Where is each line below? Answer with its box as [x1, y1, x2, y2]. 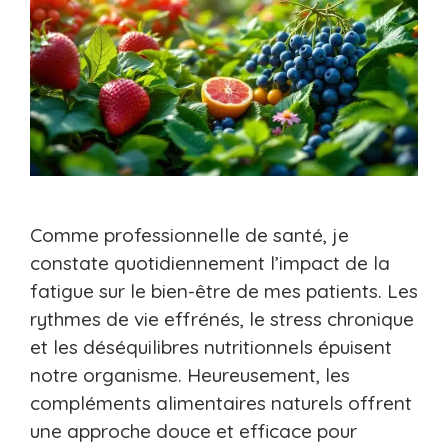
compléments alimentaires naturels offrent [30, 391, 412, 416]
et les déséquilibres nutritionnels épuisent [30, 335, 392, 360]
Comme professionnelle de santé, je [30, 223, 349, 248]
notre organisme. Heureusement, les [30, 363, 350, 388]
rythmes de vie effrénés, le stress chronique [30, 307, 414, 332]
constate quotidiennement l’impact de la [30, 251, 390, 276]
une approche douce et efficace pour [30, 419, 357, 444]
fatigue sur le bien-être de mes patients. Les [30, 279, 418, 304]
